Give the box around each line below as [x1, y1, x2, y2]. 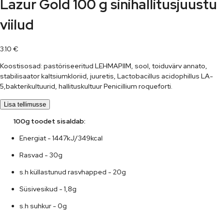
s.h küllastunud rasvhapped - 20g [19, 167, 126, 176]
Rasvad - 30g [19, 150, 62, 159]
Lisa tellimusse [4, 100, 46, 108]
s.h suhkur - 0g [19, 201, 67, 210]
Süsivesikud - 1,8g [19, 184, 77, 193]
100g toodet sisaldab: [4, 116, 85, 125]
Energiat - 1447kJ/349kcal [19, 133, 103, 142]
